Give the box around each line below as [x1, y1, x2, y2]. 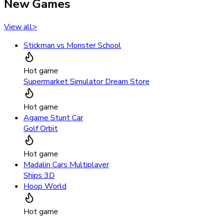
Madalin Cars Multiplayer [23, 159, 109, 171]
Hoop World [23, 181, 66, 192]
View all [4, 22, 32, 33]
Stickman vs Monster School [23, 40, 121, 51]
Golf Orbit [23, 123, 58, 134]
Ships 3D [23, 170, 55, 181]
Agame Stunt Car [23, 112, 83, 124]
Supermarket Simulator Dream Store [23, 76, 150, 88]
